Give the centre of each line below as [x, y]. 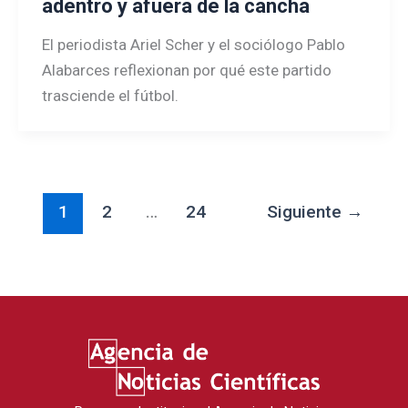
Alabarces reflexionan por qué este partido [186, 70]
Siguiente [307, 212]
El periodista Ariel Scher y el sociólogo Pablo [193, 44]
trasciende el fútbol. [110, 95]
